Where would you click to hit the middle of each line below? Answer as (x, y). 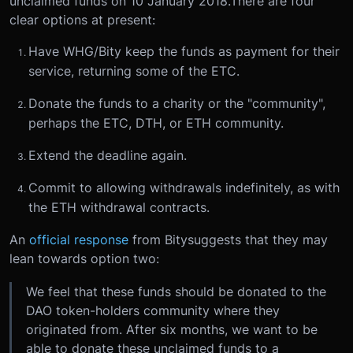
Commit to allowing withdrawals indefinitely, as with (184, 187)
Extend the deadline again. (108, 155)
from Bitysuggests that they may (228, 239)
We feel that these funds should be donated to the (176, 291)
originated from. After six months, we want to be (172, 329)
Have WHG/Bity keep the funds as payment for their (184, 51)
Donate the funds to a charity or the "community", (177, 103)
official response (79, 239)
